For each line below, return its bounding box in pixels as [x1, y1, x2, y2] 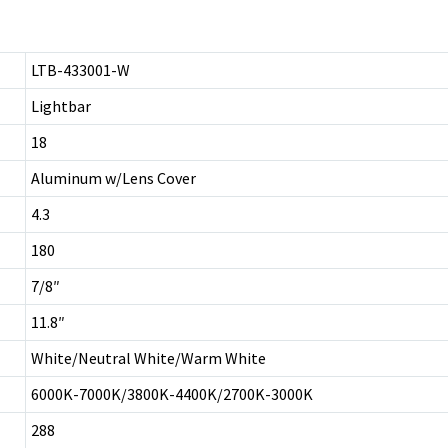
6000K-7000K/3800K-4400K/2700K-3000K [31, 383, 313, 404]
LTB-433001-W [31, 59, 130, 80]
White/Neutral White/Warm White [31, 347, 266, 368]
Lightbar [31, 95, 91, 116]
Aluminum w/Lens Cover [31, 167, 196, 188]
